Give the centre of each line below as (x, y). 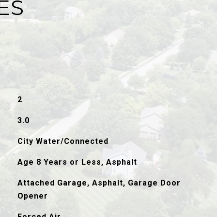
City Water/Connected (63, 141)
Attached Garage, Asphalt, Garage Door (99, 183)
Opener (32, 196)
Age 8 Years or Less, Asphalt (77, 162)
